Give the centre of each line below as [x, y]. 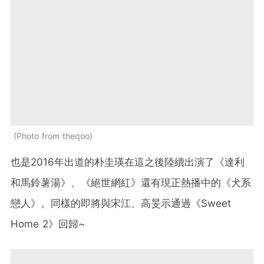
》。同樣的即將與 [71, 203]
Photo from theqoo [53, 136]
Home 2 [29, 224]
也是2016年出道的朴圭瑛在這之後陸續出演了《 [118, 162]
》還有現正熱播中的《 [181, 182]
